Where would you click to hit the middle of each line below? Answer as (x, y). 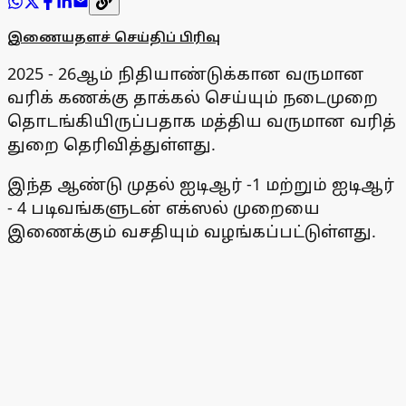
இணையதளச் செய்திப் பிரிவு (114, 37)
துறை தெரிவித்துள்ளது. (111, 145)
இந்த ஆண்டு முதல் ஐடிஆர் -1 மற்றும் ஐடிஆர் (201, 184)
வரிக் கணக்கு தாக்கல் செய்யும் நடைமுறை (193, 97)
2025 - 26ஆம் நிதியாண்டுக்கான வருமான (186, 74)
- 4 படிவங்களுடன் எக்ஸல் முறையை (164, 208)
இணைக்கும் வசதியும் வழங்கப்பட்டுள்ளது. (192, 232)
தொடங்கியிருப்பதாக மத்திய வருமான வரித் (202, 121)
